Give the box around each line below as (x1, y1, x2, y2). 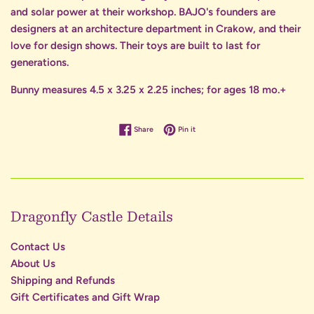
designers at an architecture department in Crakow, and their (11, 22, 301, 36)
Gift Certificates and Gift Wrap (11, 291, 160, 304)
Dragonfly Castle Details (11, 205, 173, 228)
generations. (11, 56, 69, 69)
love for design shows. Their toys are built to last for (11, 39, 260, 53)
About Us (11, 257, 55, 271)
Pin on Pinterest (194, 123, 249, 132)
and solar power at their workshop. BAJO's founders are (11, 6, 275, 19)
